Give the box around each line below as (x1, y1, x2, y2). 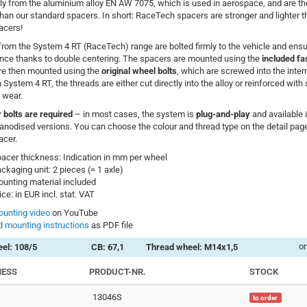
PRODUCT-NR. (88, 266, 146, 277)
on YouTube (49, 207, 98, 218)
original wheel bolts (101, 65, 177, 76)
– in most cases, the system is (72, 108, 196, 119)
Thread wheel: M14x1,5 (145, 241, 238, 252)
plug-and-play (195, 108, 250, 119)
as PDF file (88, 219, 133, 230)
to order (253, 293, 278, 302)
